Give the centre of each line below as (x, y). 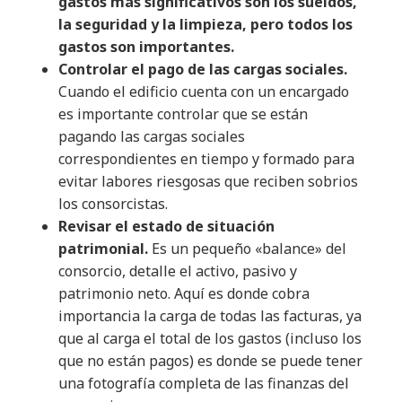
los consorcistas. (113, 204)
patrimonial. (103, 249)
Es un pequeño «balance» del (247, 249)
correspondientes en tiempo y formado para (206, 159)
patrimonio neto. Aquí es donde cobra (184, 294)
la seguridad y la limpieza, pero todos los (205, 25)
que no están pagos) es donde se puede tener (210, 361)
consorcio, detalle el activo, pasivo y (178, 271)
